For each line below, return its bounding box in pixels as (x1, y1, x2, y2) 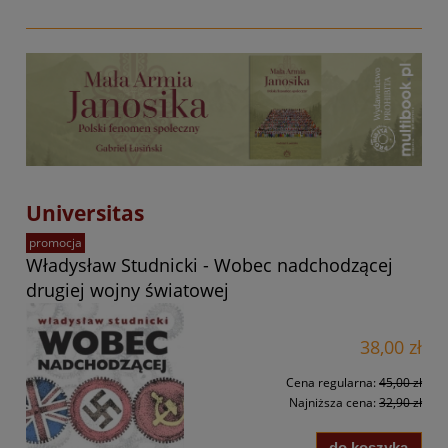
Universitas (26, 198, 144, 227)
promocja (29, 233, 82, 251)
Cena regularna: (286, 373, 379, 391)
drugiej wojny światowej (26, 278, 229, 303)
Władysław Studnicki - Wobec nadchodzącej (26, 253, 393, 278)
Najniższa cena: (289, 394, 379, 412)
